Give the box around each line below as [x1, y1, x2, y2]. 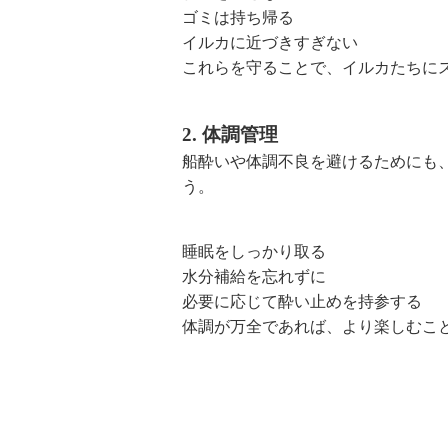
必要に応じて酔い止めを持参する [182, 293, 422, 311]
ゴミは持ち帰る [182, 9, 294, 27]
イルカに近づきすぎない [182, 34, 358, 52]
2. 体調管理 [182, 124, 278, 146]
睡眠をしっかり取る [182, 243, 326, 261]
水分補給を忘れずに [182, 268, 326, 286]
